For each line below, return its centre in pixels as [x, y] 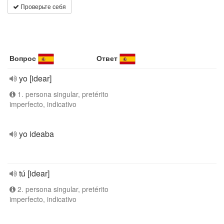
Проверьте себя [42, 6]
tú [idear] [34, 173]
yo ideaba [36, 134]
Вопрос [23, 58]
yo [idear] [35, 78]
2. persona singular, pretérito [62, 189]
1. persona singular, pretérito [62, 94]
